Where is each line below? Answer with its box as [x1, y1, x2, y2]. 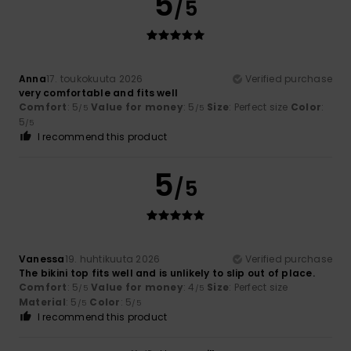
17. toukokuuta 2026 [45, 71, 143, 85]
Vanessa [19, 251, 65, 266]
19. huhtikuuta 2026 [64, 251, 161, 266]
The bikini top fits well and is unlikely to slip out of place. [19, 266, 315, 280]
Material [19, 295, 66, 309]
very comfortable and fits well [19, 85, 179, 100]
